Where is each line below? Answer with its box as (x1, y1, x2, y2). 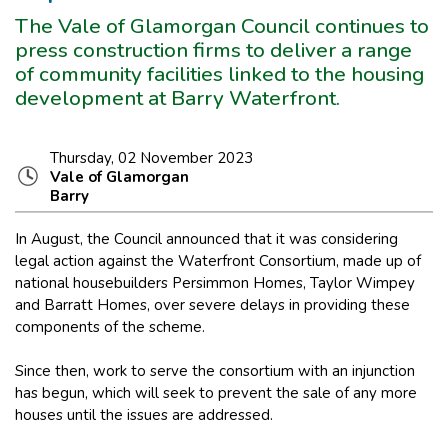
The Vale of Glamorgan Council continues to (15, 11, 429, 40)
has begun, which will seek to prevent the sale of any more (15, 382, 417, 403)
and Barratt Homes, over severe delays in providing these (15, 294, 410, 315)
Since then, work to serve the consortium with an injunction (15, 360, 415, 381)
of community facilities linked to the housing (15, 59, 424, 88)
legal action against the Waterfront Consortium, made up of (15, 250, 421, 271)
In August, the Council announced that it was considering (15, 228, 398, 249)
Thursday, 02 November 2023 (50, 147, 253, 168)
